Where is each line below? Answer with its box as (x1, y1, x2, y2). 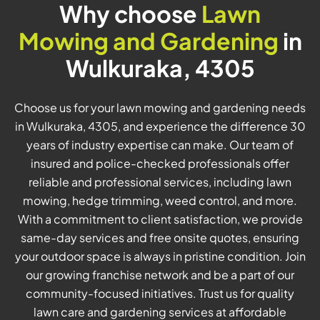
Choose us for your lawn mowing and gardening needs (14, 100, 306, 116)
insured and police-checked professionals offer (31, 156, 289, 171)
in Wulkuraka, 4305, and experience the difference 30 (14, 119, 306, 134)
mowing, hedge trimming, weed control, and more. (23, 193, 297, 209)
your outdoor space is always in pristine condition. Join (14, 249, 306, 264)
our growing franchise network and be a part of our (26, 267, 294, 283)
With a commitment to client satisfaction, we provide (17, 211, 303, 227)
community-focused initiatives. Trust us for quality (26, 286, 294, 301)
